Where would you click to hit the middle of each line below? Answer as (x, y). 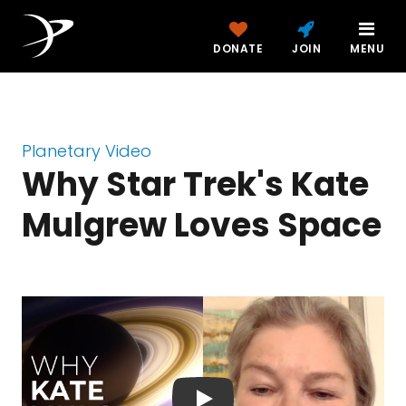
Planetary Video (87, 151)
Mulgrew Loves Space (202, 225)
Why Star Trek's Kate (195, 184)
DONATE (238, 48)
